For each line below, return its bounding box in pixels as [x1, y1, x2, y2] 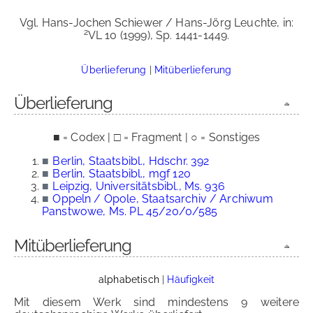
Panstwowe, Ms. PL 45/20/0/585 [42, 205, 218, 218]
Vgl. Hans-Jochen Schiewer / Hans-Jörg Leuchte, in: [19, 16, 293, 29]
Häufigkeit [167, 273, 214, 285]
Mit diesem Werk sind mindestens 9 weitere [14, 296, 299, 309]
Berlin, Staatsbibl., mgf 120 [52, 167, 191, 180]
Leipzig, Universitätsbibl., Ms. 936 [52, 180, 225, 193]
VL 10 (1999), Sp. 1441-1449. [87, 29, 230, 42]
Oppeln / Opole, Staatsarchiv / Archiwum [52, 192, 274, 205]
